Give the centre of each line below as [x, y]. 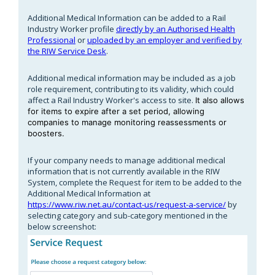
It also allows [220, 100]
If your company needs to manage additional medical [126, 160]
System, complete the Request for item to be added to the [135, 182]
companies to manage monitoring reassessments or [127, 122]
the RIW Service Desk [67, 51]
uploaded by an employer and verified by [165, 40]
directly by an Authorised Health [176, 29]
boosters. [46, 133]
